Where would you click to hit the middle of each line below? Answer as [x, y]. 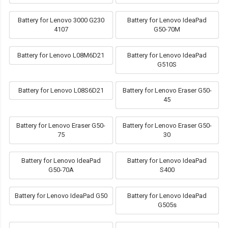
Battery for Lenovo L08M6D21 [61, 55]
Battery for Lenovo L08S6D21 [61, 91]
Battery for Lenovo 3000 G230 [61, 20]
